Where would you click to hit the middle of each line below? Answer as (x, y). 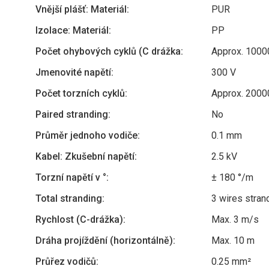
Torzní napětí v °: (72, 177)
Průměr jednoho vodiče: (88, 135)
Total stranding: (70, 198)
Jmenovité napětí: (74, 72)
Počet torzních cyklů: (81, 93)
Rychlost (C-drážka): (80, 219)
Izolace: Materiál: (73, 30)
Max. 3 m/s (235, 219)
